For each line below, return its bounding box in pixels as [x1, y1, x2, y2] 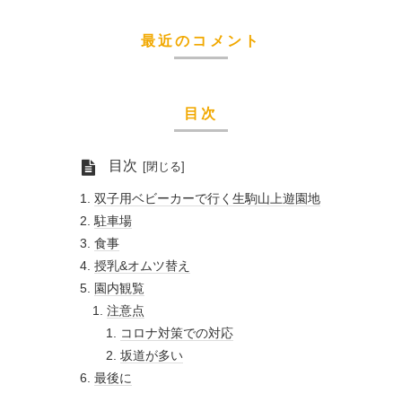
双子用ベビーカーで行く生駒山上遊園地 [93, 191, 320, 206]
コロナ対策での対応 [119, 326, 233, 341]
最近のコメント [140, 33, 262, 49]
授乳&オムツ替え [93, 258, 190, 274]
